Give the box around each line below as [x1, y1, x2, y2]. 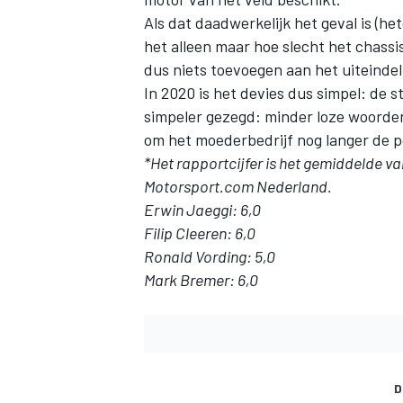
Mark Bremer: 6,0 [144, 270, 258, 291]
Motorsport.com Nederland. [144, 176, 332, 197]
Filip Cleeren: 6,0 [144, 223, 255, 244]
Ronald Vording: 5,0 [144, 246, 275, 267]
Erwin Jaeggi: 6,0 [144, 200, 261, 220]
